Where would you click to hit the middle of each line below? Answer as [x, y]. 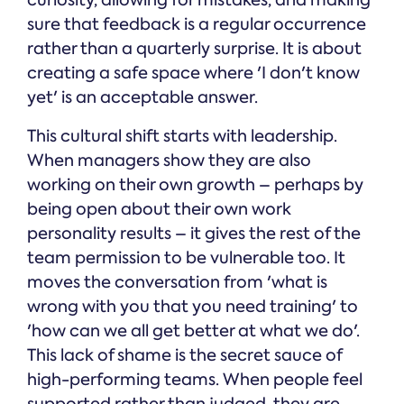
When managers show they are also [169, 161]
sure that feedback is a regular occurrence [197, 25]
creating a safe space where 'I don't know [193, 73]
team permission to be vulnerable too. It [186, 258]
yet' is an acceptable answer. [142, 98]
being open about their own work [159, 210]
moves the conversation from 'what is [177, 283]
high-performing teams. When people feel [195, 380]
